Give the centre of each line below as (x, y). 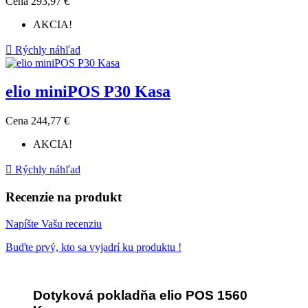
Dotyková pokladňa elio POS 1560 (140, 295)
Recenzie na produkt (64, 197)
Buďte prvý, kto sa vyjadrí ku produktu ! (93, 247)
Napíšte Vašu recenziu (54, 223)
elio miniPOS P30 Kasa (88, 92)
